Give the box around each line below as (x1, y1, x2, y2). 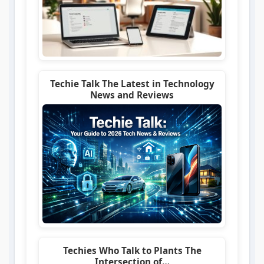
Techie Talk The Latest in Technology (49, 77, 214, 90)
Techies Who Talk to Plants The (62, 245, 202, 257)
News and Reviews (90, 88, 174, 101)
